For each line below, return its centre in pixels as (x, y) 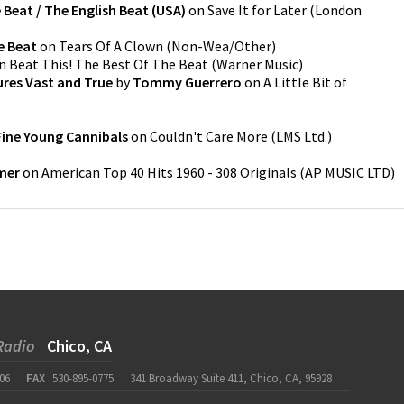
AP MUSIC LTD (348, 172)
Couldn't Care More (209, 136)
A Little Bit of (305, 82)
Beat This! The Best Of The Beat (109, 64)
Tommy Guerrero (187, 82)
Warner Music (257, 64)
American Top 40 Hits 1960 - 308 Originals (169, 172)
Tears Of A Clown (111, 46)
